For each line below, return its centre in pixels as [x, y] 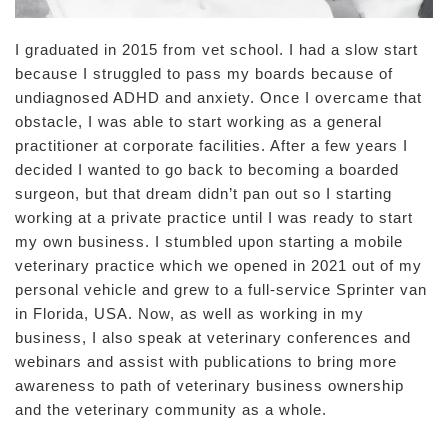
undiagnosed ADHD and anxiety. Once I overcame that [218, 97]
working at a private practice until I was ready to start [214, 217]
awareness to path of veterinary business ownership [209, 385]
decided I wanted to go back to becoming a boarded [207, 169]
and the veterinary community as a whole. [171, 409]
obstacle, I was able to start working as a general [198, 121]
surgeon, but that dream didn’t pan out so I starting [203, 193]
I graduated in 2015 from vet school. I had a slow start [216, 49]
